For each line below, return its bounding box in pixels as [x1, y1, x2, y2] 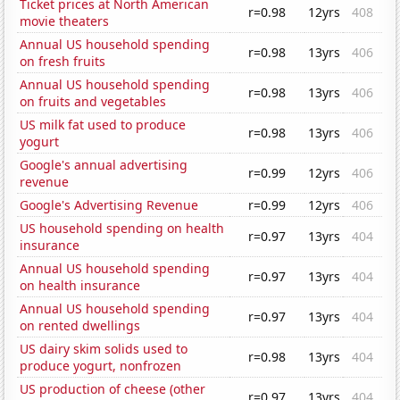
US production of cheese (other [20, 380, 206, 398]
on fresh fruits [20, 53, 106, 71]
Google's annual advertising [20, 156, 188, 174]
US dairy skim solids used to [20, 340, 188, 358]
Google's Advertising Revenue [20, 196, 199, 214]
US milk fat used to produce [20, 116, 187, 134]
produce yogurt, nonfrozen [20, 357, 182, 375]
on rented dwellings [20, 317, 141, 335]
